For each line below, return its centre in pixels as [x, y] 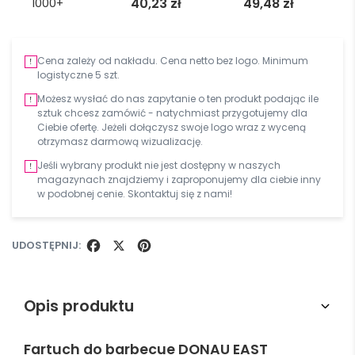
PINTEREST [160, 268]
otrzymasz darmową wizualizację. [120, 141]
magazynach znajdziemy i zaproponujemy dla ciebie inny [179, 179]
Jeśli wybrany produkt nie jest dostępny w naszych [159, 165]
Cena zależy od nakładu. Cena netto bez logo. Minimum [173, 60]
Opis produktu [79, 306]
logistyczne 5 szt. [78, 74]
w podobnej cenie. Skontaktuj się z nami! [135, 193]
